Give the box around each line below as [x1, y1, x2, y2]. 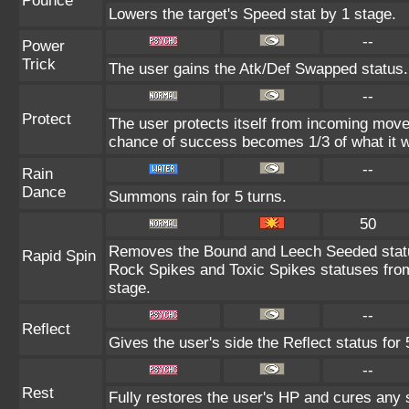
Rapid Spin [22, 247, 96, 265]
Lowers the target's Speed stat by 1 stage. [109, 5, 396, 23]
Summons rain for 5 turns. [109, 188, 287, 205]
